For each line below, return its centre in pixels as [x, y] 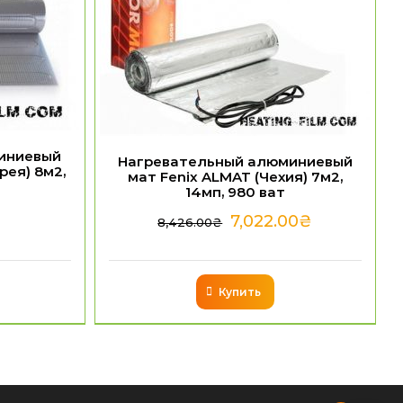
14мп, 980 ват [235, 192]
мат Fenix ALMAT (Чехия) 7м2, [235, 176]
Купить [239, 291]
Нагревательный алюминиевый [235, 161]
